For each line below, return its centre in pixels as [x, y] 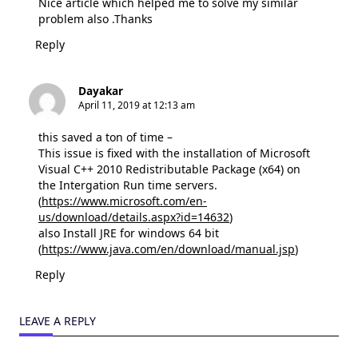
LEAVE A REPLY [58, 320]
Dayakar [101, 90]
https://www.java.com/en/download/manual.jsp [168, 249]
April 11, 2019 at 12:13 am [137, 105]
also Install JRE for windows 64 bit [129, 233]
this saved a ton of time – [105, 137]
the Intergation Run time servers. [128, 185]
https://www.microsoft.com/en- [124, 201]
